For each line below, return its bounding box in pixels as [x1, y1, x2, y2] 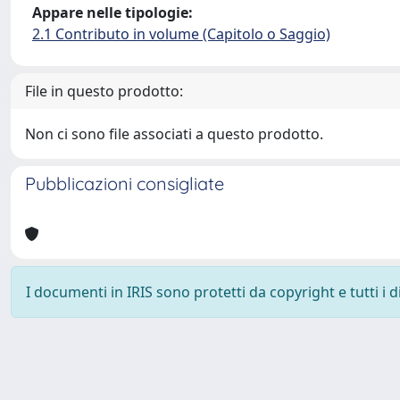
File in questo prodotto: [25, 80, 183, 101]
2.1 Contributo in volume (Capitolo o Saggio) [32, 23, 330, 44]
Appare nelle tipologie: [32, 2, 193, 22]
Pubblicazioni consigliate [25, 171, 224, 195]
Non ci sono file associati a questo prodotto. [25, 123, 323, 144]
